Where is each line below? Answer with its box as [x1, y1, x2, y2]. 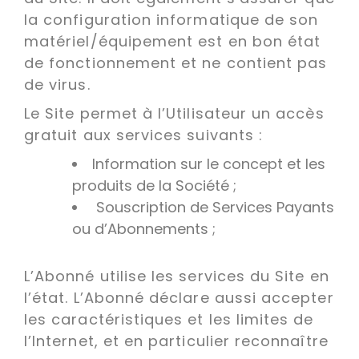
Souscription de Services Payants [92, 197, 334, 217]
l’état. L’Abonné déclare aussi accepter [24, 288, 334, 309]
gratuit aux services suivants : [24, 125, 268, 145]
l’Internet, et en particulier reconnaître [24, 331, 329, 352]
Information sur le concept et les [92, 154, 325, 174]
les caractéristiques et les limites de [24, 309, 314, 330]
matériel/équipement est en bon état [24, 31, 321, 51]
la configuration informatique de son [24, 10, 319, 30]
